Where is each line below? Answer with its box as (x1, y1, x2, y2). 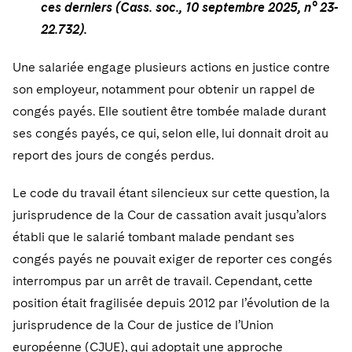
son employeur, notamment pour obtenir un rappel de (13, 82, 315, 97)
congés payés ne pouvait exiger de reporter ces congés (13, 251, 332, 266)
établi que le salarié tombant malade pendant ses (13, 229, 295, 244)
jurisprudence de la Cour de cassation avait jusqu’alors (13, 207, 327, 222)
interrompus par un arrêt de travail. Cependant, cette (13, 273, 313, 288)
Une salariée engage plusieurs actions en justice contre (13, 60, 330, 75)
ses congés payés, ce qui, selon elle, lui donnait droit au (13, 126, 328, 141)
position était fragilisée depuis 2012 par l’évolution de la (13, 295, 330, 310)
